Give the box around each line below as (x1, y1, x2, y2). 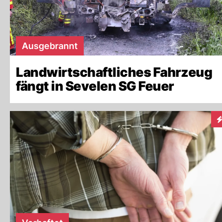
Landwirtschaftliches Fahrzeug (16, 64, 213, 80)
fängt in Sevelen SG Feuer (16, 78, 174, 94)
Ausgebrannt (22, 41, 78, 51)
